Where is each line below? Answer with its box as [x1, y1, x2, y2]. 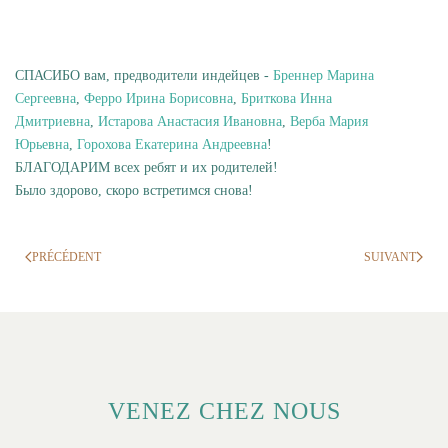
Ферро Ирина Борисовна [84, 90, 233, 106]
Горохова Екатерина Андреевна [77, 136, 267, 152]
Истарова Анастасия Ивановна [98, 113, 282, 129]
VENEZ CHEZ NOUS [107, 398, 341, 424]
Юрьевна [15, 136, 69, 152]
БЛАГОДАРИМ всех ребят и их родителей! [15, 159, 278, 175]
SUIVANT [364, 249, 416, 264]
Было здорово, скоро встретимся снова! [15, 182, 253, 198]
